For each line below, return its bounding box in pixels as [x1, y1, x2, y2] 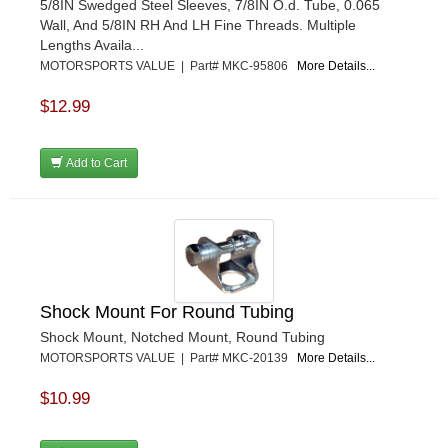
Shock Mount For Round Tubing [40, 301, 294, 322]
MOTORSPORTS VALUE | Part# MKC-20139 [40, 350, 297, 365]
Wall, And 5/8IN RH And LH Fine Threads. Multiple [40, 17, 356, 34]
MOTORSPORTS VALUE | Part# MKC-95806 [40, 59, 297, 74]
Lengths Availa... [40, 37, 144, 54]
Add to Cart [63, 156, 127, 171]
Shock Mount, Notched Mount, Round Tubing [40, 328, 325, 345]
